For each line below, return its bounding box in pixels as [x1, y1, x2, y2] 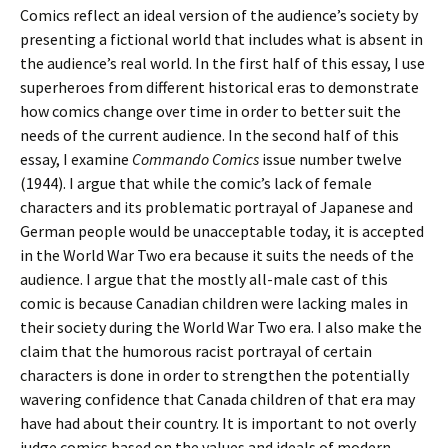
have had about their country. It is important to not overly [20, 413, 416, 433]
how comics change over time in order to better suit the [20, 101, 401, 121]
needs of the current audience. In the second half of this [20, 125, 399, 145]
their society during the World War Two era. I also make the [20, 317, 422, 337]
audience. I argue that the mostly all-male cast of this [20, 269, 388, 289]
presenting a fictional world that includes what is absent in [20, 29, 423, 49]
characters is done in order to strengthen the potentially [20, 365, 409, 385]
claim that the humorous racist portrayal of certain [20, 341, 372, 361]
